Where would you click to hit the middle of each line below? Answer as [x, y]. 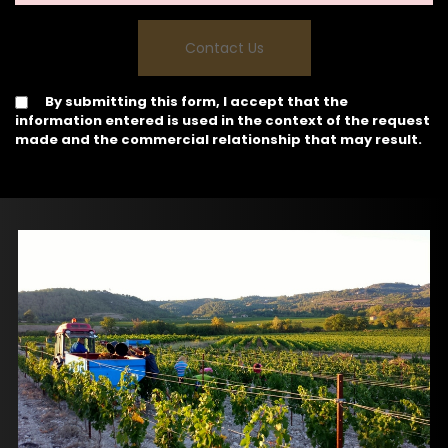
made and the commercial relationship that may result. [218, 139]
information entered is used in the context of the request [222, 120]
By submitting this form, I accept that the [196, 101]
